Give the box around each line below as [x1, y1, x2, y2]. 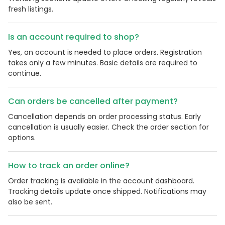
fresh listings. [8, 4, 53, 15]
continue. [8, 68, 41, 79]
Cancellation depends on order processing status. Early [8, 111, 201, 122]
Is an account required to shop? [8, 31, 139, 43]
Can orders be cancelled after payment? [8, 95, 178, 107]
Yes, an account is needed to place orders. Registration [8, 47, 202, 58]
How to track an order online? [8, 160, 130, 172]
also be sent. [8, 197, 52, 207]
